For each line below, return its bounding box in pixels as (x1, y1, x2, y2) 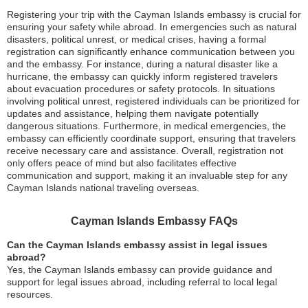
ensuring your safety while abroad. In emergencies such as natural (7, 21, 296, 32)
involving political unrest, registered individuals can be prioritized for (7, 96, 300, 107)
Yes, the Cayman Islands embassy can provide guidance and (7, 264, 272, 275)
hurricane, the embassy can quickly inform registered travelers (7, 71, 278, 82)
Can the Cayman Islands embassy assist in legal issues (7, 239, 267, 250)
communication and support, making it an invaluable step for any (7, 170, 287, 181)
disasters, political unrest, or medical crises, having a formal (7, 34, 266, 45)
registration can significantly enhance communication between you (7, 46, 295, 57)
